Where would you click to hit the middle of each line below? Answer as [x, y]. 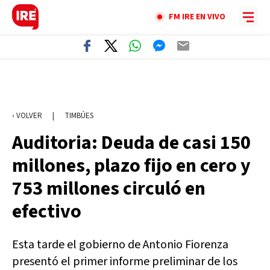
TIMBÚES [79, 116]
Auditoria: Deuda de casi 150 [131, 143]
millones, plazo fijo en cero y [131, 166]
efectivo [47, 212]
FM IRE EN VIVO [197, 17]
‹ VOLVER [27, 116]
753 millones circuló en [109, 189]
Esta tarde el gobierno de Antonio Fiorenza [120, 245]
